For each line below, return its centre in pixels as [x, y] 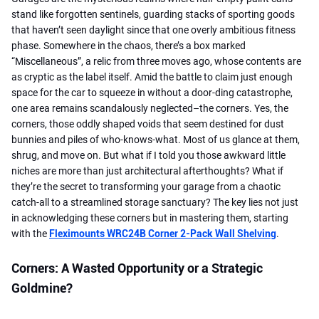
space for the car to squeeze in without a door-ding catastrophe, [152, 92]
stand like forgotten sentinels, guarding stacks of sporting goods [153, 14]
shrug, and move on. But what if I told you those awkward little [148, 155]
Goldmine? [42, 288]
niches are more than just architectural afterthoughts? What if [147, 171]
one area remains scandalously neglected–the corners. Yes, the [150, 108]
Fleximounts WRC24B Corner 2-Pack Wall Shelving [163, 233]
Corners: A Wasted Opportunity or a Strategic [137, 268]
